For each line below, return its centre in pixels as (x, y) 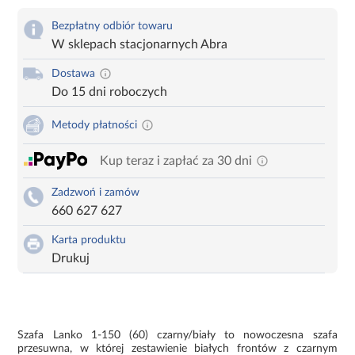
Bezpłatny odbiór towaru (113, 26)
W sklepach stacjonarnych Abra (140, 44)
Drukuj (71, 258)
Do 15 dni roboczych (110, 92)
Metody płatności (95, 125)
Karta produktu (89, 240)
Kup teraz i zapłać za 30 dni (176, 160)
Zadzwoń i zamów (96, 192)
